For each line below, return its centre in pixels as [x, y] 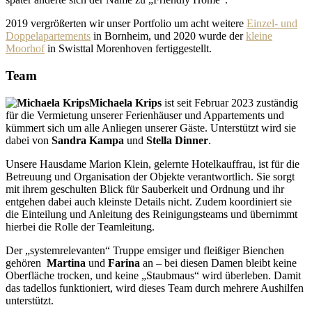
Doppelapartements [48, 36]
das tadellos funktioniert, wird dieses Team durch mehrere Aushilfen [155, 288]
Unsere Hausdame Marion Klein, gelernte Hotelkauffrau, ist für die [153, 164]
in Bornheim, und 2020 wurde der [168, 36]
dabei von [29, 140]
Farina [124, 263]
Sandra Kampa [88, 140]
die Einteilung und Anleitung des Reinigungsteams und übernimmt [151, 214]
